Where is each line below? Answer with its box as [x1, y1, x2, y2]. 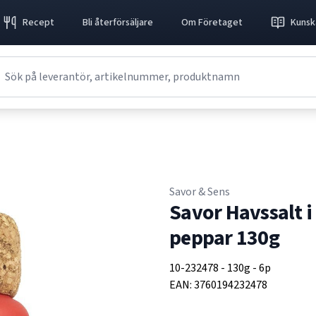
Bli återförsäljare [83, 16, 154, 30]
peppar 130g [169, 223, 279, 253]
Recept [23, 16, 55, 30]
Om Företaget [181, 16, 243, 30]
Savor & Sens [169, 184, 230, 200]
